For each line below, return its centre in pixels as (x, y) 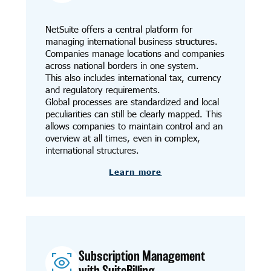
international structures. (92, 150)
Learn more (135, 172)
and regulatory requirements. (103, 89)
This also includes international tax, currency (133, 77)
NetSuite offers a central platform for (119, 29)
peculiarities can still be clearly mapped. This (133, 113)
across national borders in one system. (122, 65)
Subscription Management (142, 256)
